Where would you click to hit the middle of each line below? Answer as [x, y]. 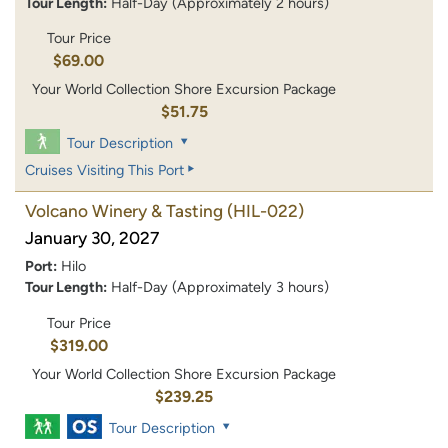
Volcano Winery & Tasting [124, 211]
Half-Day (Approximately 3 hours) [220, 287]
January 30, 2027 [92, 238]
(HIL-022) [265, 211]
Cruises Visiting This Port [104, 170]
